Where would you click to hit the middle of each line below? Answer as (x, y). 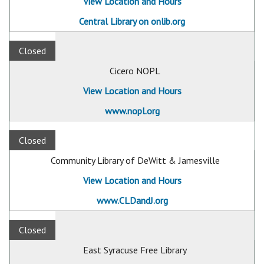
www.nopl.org (132, 111)
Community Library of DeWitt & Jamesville (135, 160)
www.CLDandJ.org (132, 200)
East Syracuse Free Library (135, 250)
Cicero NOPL (135, 71)
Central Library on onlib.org (132, 21)
